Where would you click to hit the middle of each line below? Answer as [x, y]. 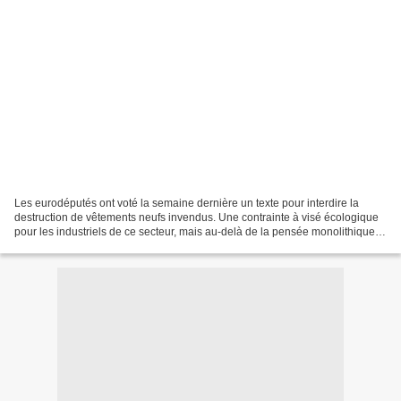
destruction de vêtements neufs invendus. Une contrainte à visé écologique [196, 217]
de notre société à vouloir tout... [90, 246]
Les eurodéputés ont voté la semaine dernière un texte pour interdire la [187, 203]
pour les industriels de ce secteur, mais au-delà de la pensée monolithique [195, 231]
